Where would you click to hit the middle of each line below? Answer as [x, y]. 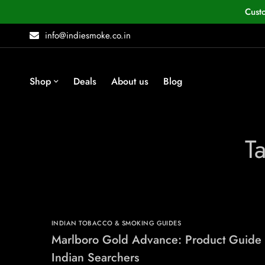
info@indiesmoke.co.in [88, 35]
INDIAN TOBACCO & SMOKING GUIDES [117, 223]
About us [130, 81]
